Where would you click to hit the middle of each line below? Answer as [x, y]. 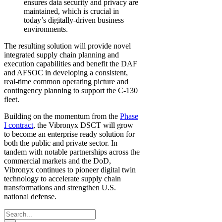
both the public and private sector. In [61, 143]
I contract [19, 125]
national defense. [30, 196]
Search [14, 213]
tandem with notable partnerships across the [72, 152]
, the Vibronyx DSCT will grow [83, 125]
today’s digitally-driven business [74, 20]
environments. [46, 29]
